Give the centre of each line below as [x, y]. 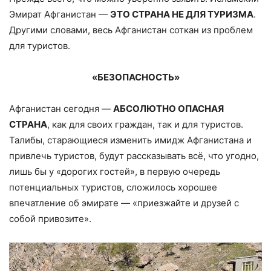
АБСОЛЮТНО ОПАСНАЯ [168, 108]
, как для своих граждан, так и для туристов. [145, 124]
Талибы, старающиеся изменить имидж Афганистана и [130, 140]
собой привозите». [50, 218]
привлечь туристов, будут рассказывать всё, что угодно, [134, 155]
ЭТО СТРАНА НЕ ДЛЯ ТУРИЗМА [182, 14]
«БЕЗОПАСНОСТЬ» [135, 77]
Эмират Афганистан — [60, 14]
